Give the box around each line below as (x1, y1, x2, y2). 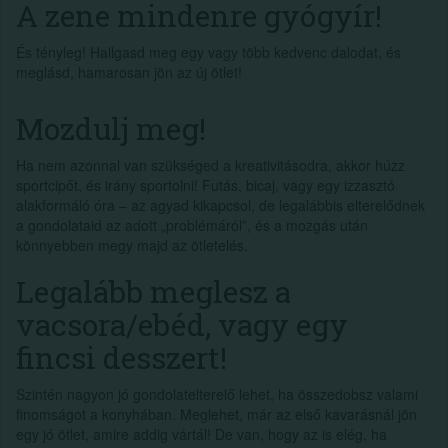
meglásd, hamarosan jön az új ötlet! (16, 61, 242, 82)
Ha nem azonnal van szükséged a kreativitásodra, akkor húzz (16, 154, 405, 175)
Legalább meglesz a (16, 271, 291, 311)
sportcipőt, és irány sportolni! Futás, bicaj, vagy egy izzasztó (16, 174, 395, 195)
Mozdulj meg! (16, 108, 206, 148)
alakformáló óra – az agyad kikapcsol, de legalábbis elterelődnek (16, 194, 425, 215)
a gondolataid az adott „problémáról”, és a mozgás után (16, 214, 368, 235)
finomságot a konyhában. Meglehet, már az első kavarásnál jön (16, 403, 417, 424)
